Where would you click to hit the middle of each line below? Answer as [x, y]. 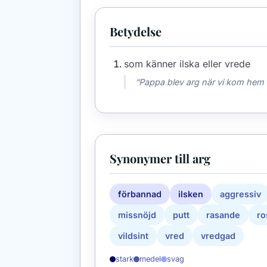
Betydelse [136, 32]
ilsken [191, 194]
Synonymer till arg [160, 159]
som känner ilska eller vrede [187, 64]
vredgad [218, 236]
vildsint [133, 236]
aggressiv [240, 194]
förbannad [140, 194]
